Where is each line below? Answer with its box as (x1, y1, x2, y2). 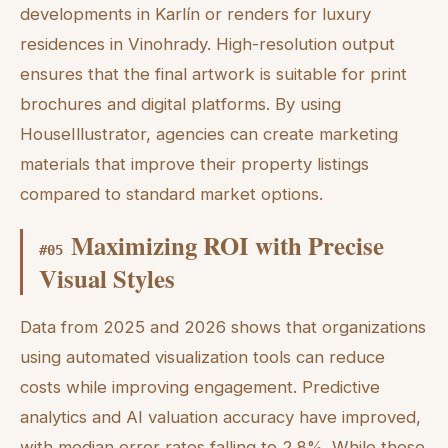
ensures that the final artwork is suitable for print (20, 63, 407, 84)
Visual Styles (39, 260, 175, 297)
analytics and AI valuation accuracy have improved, (20, 406, 421, 427)
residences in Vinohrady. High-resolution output (20, 33, 395, 54)
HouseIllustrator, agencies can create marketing (20, 123, 398, 144)
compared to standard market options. (20, 183, 323, 204)
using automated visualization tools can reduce (20, 346, 385, 367)
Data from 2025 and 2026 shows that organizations (20, 316, 426, 337)
